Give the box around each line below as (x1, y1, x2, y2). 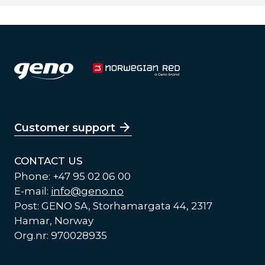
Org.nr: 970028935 (14, 230, 107, 242)
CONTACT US (14, 155, 83, 167)
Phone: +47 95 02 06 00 (14, 170, 131, 183)
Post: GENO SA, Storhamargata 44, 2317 (14, 200, 212, 212)
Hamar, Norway (14, 215, 93, 227)
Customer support (14, 121, 115, 135)
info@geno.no (51, 185, 124, 198)
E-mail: (14, 185, 51, 198)
